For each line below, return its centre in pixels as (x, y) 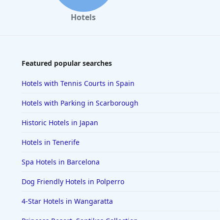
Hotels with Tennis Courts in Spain (78, 83)
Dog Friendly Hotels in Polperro (73, 182)
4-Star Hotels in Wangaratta (67, 201)
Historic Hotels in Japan (60, 123)
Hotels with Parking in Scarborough (80, 103)
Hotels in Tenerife (51, 142)
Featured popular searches (67, 63)
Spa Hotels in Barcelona (61, 162)
